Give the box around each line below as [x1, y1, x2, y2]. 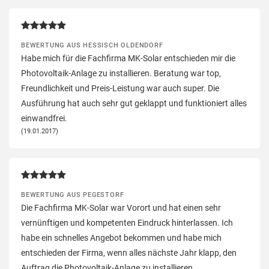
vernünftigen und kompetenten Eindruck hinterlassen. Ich [21, 217, 233, 228]
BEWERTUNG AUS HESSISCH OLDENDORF [21, 40, 163, 49]
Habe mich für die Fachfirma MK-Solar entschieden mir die [21, 53, 235, 63]
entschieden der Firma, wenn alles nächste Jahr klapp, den [21, 247, 237, 258]
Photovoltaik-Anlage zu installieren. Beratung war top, [21, 68, 221, 78]
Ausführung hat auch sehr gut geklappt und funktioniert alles [21, 98, 247, 108]
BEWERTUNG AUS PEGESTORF [21, 190, 124, 199]
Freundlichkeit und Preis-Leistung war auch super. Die [21, 83, 219, 93]
